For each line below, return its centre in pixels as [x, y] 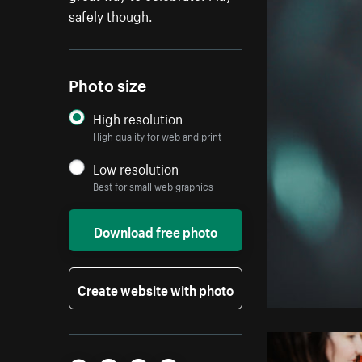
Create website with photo [156, 289]
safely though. [111, 15]
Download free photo [156, 231]
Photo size [108, 84]
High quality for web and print [158, 136]
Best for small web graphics [154, 186]
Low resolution [136, 168]
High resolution [138, 118]
